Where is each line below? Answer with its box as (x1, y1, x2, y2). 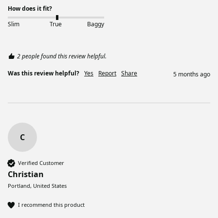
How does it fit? (8, 4, 52, 13)
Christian (8, 168, 44, 180)
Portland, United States (8, 182, 67, 189)
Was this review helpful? (8, 69, 79, 77)
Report (98, 69, 116, 77)
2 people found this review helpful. (17, 52, 107, 60)
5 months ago (173, 70, 210, 78)
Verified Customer (18, 159, 64, 167)
